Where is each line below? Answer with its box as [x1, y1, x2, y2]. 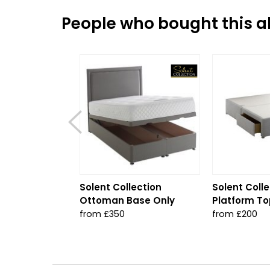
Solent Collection [80, 180, 162, 193]
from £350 [80, 207, 125, 220]
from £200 [212, 207, 257, 220]
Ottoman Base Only [80, 193, 175, 207]
